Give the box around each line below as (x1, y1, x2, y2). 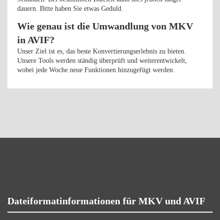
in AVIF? (17, 34, 55, 45)
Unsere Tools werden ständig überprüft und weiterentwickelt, (17, 57, 187, 64)
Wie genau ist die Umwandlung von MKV (17, 21, 193, 31)
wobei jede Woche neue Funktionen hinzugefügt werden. (17, 66, 175, 74)
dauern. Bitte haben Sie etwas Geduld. (17, 5, 123, 12)
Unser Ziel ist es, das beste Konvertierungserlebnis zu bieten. (17, 48, 186, 55)
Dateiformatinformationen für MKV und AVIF (7, 195, 205, 206)
